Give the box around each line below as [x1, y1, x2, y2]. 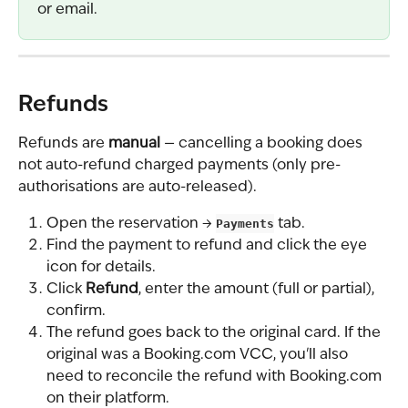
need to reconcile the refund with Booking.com [46, 370, 385, 385]
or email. [37, 2, 97, 17]
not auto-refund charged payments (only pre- [18, 158, 341, 173]
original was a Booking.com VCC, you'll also [46, 348, 352, 363]
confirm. [46, 304, 106, 320]
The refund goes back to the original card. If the [46, 326, 384, 342]
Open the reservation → [46, 216, 216, 231]
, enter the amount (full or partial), [138, 282, 378, 298]
